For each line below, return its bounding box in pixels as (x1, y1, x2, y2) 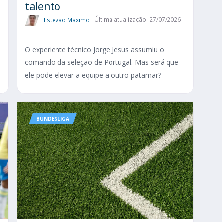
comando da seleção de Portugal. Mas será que (25, 57, 179, 67)
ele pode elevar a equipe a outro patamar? (25, 70, 162, 80)
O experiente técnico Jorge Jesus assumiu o (25, 44, 165, 54)
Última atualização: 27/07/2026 (94, 15, 181, 24)
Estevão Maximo (44, 15, 90, 24)
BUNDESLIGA (36, 115, 70, 122)
